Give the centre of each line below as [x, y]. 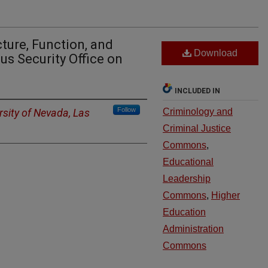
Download [214, 53]
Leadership [187, 179]
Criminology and [198, 112]
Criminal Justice [197, 128]
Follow [127, 109]
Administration [193, 229]
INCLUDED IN [197, 91]
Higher [226, 195]
